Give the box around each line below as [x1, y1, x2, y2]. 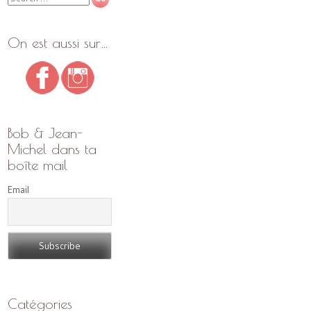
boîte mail [8, 156, 67, 173]
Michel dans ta [8, 140, 96, 157]
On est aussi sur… [8, 34, 108, 51]
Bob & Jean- [8, 124, 83, 141]
